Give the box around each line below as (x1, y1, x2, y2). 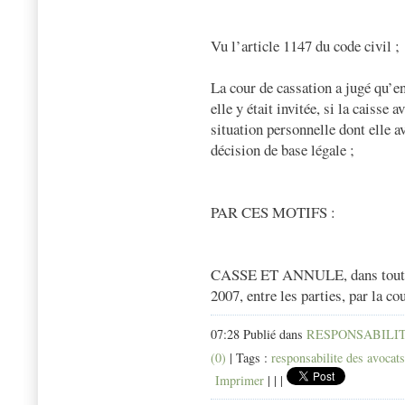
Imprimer (211, 372, 264, 390)
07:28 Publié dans (211, 325, 306, 344)
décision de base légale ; (211, 139, 354, 161)
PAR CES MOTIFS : (211, 202, 335, 223)
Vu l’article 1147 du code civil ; (211, 35, 400, 57)
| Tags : (226, 349, 271, 367)
